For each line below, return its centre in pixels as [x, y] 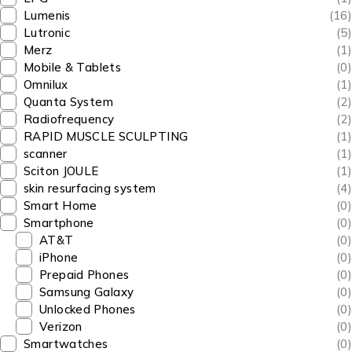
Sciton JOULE [61, 171]
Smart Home [60, 205]
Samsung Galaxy [87, 292]
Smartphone [59, 223]
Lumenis [47, 15]
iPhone [59, 257]
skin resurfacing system [90, 188]
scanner [46, 154]
